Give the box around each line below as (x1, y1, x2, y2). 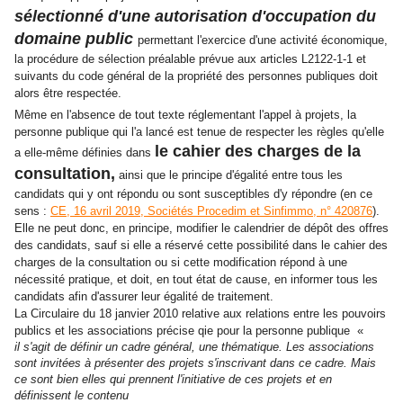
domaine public (14, 30, 138, 49)
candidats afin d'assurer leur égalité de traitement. (14, 290, 273, 304)
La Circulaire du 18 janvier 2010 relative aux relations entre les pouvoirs (14, 307, 386, 321)
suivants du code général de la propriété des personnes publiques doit (14, 69, 378, 84)
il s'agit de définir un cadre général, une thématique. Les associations (14, 340, 374, 354)
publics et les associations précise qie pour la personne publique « (14, 324, 367, 338)
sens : (14, 204, 50, 219)
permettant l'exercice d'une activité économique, (138, 33, 388, 48)
